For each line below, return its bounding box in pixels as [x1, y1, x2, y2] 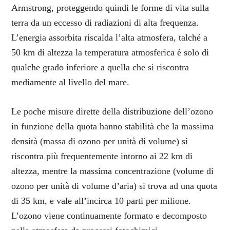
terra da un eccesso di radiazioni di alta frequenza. [11, 17, 199, 28]
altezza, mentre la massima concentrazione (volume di [11, 166, 214, 176]
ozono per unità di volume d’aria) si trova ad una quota [11, 181, 218, 191]
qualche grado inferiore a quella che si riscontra [11, 62, 189, 72]
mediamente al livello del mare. [11, 77, 130, 87]
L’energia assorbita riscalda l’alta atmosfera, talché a [11, 32, 208, 43]
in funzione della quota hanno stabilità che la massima [11, 121, 214, 131]
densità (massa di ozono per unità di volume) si [11, 136, 188, 146]
